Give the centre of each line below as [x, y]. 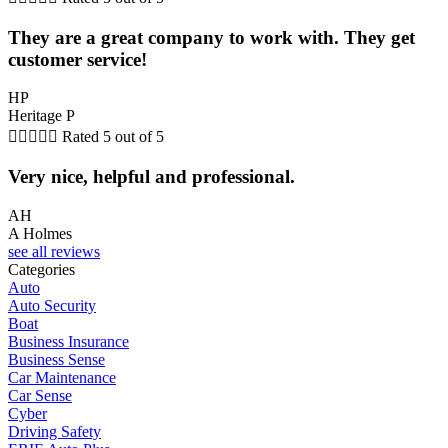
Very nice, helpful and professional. [151, 176]
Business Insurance [68, 341]
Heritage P [41, 116]
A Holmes [40, 233]
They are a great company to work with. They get [211, 37]
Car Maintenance [62, 377]
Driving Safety [54, 431]
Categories [41, 269]
